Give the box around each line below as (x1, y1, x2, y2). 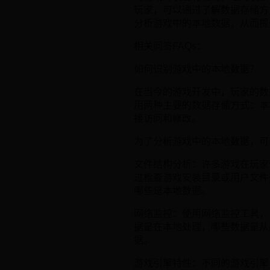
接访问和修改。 (134, 113, 201, 124)
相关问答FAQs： (134, 41, 206, 52)
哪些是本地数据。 (134, 186, 211, 196)
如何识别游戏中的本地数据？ (134, 64, 259, 75)
